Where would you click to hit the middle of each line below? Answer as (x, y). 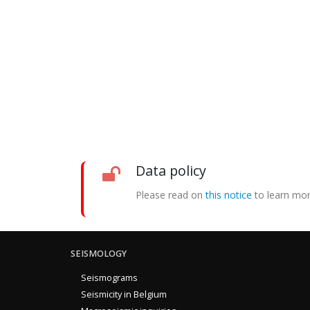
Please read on (171, 195)
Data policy (171, 171)
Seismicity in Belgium (124, 295)
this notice (229, 195)
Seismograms (109, 278)
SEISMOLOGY (99, 254)
